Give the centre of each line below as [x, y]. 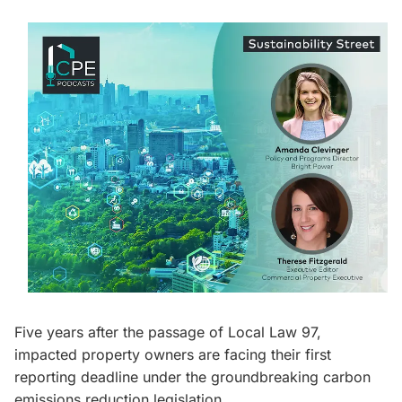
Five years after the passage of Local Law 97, [168, 332]
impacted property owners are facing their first [173, 355]
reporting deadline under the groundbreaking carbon [192, 377]
